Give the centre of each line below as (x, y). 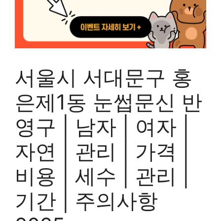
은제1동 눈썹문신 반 (109, 102)
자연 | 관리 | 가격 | (102, 151)
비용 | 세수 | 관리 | (102, 176)
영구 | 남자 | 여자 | (102, 127)
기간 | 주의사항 (86, 201)
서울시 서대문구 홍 (104, 77)
